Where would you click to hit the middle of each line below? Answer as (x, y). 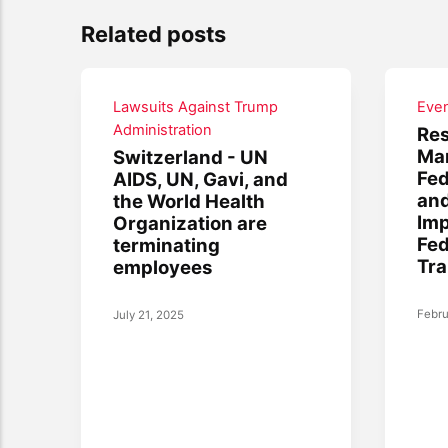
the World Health (189, 201)
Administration (163, 129)
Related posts (153, 34)
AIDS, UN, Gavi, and (201, 179)
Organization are (190, 223)
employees (163, 267)
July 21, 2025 (149, 315)
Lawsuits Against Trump (196, 106)
